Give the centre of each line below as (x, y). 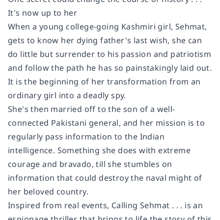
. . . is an (186, 205)
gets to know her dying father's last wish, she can (105, 40)
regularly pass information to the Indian (86, 136)
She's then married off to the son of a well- (92, 109)
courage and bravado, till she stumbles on (90, 164)
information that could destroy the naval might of (105, 178)
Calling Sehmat (140, 205)
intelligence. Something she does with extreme (99, 150)
